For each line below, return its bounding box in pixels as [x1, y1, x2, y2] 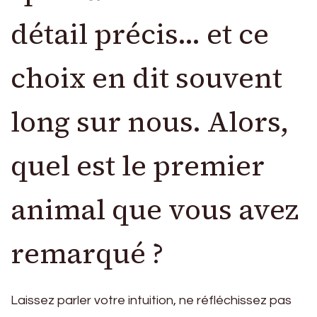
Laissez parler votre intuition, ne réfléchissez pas [11, 293, 292, 307]
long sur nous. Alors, [11, 102, 289, 141]
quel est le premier [11, 146, 265, 185]
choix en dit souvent [11, 58, 282, 97]
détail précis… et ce [11, 14, 269, 53]
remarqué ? [11, 234, 163, 272]
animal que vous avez [11, 190, 299, 229]
